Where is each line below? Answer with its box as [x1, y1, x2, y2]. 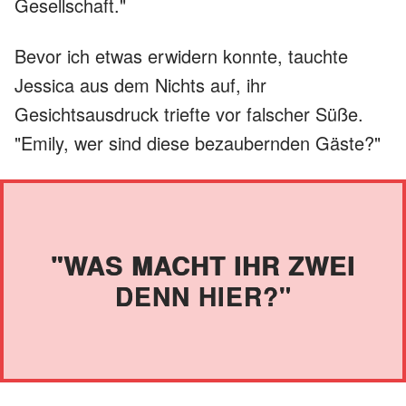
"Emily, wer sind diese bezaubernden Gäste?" [14, 129, 381, 156]
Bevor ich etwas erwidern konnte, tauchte [14, 42, 348, 69]
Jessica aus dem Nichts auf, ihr [14, 71, 266, 98]
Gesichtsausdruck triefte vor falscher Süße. [14, 100, 363, 127]
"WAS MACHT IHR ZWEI [51, 246, 355, 284]
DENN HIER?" [114, 276, 292, 314]
